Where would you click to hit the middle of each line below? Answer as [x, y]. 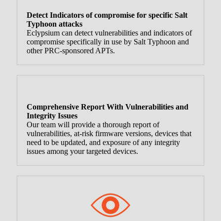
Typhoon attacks [54, 24]
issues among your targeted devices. [82, 151]
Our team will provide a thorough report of [93, 124]
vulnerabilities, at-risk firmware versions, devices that [109, 133]
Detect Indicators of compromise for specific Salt [107, 15]
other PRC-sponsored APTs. [71, 50]
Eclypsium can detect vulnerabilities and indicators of [109, 33]
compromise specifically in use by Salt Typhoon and [108, 41]
